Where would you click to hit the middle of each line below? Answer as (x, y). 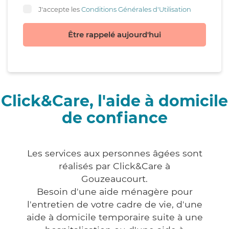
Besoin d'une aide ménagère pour (114, 192)
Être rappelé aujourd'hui (114, 35)
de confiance (114, 118)
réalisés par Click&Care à (114, 166)
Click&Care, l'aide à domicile (114, 101)
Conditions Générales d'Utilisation (136, 9)
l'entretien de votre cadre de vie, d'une (114, 204)
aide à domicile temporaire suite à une (114, 217)
